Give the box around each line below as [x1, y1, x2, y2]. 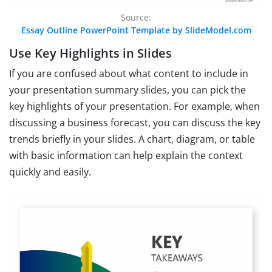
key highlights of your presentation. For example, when [9, 100, 260, 114]
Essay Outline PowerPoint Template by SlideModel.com [21, 24, 251, 36]
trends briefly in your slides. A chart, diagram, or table [9, 132, 255, 146]
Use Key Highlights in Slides [9, 45, 172, 62]
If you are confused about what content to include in [9, 67, 248, 81]
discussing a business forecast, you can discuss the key [9, 116, 260, 130]
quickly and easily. [9, 165, 91, 179]
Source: [121, 12, 151, 24]
